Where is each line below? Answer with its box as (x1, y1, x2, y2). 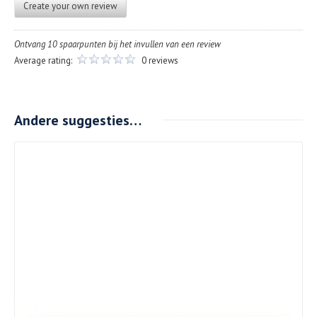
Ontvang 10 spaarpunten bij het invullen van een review (14, 38, 221, 50)
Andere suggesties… (14, 110, 142, 129)
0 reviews (142, 54, 178, 67)
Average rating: (14, 54, 74, 67)
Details (139, 246, 174, 260)
